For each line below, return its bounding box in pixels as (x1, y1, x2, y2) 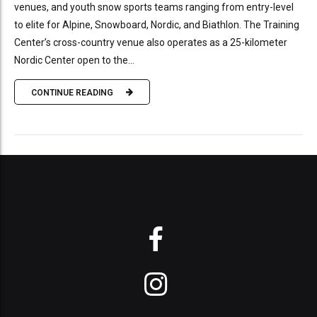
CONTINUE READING (31, 87, 113, 98)
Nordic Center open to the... (14, 54, 134, 67)
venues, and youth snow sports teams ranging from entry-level (14, 1, 294, 13)
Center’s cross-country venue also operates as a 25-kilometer (14, 37, 287, 49)
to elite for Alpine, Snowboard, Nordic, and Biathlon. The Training (14, 19, 299, 31)
